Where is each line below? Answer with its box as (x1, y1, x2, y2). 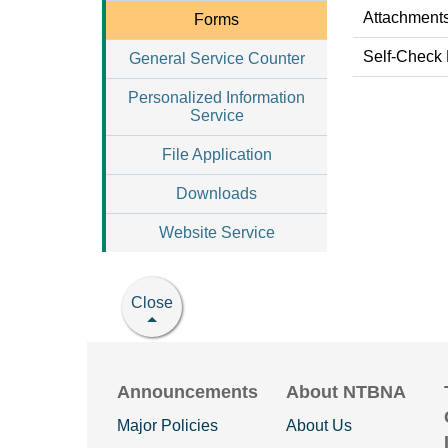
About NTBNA (285, 382, 406, 402)
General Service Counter (128, 50, 305, 67)
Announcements (117, 382, 258, 402)
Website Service (158, 224, 275, 241)
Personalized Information (128, 89, 305, 106)
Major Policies (117, 417, 218, 434)
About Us (285, 417, 352, 434)
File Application (161, 146, 272, 163)
